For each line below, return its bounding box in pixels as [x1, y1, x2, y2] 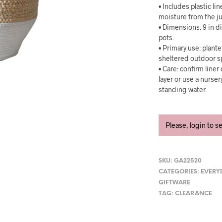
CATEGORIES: [159, 168, 201, 175]
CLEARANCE [175, 190, 213, 197]
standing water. [159, 85, 207, 94]
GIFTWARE [159, 179, 191, 186]
